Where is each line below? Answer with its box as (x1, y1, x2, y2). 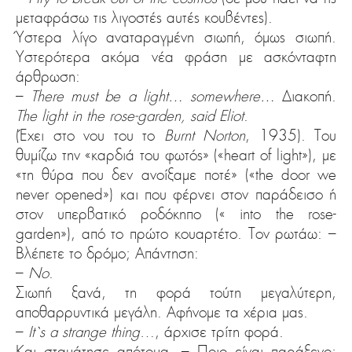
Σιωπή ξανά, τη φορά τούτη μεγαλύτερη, (16, 283, 336, 302)
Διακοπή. (274, 86, 337, 106)
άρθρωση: (16, 67, 80, 86)
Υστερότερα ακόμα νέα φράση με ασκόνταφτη (16, 47, 336, 67)
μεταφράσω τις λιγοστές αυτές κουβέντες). (16, 8, 273, 27)
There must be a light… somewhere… (31, 86, 275, 106)
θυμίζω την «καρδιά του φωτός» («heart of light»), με (16, 145, 336, 165)
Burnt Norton (163, 126, 245, 145)
